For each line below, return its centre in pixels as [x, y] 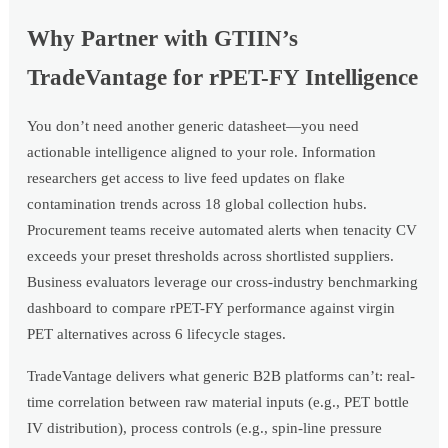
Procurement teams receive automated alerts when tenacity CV [222, 229]
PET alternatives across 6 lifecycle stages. [157, 333]
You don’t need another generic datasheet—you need [193, 125]
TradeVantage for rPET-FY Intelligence [223, 77]
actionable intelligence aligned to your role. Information [202, 151]
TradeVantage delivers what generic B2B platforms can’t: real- [221, 375]
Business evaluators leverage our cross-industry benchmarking [223, 281]
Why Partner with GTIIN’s [163, 38]
